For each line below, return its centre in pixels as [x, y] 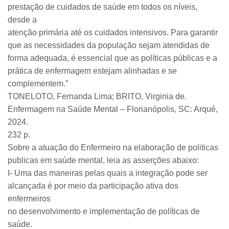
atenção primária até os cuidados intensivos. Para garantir [113, 32]
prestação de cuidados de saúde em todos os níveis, [102, 7]
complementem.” [38, 84]
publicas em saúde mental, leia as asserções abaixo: [103, 160]
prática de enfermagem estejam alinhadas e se [92, 71]
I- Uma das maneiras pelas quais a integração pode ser [108, 173]
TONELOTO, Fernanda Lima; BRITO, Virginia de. [97, 96]
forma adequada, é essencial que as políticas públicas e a [112, 58]
